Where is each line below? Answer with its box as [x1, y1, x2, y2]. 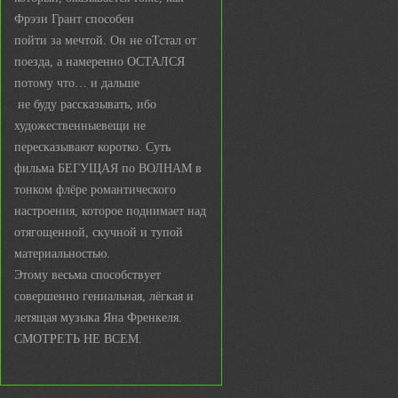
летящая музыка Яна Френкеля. [14, 311, 182, 324]
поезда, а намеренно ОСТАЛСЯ [14, 55, 185, 68]
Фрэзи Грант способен [14, 12, 134, 26]
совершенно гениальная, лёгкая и [14, 290, 194, 303]
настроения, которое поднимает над [14, 204, 206, 218]
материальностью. [14, 247, 110, 260]
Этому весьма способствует [14, 268, 161, 282]
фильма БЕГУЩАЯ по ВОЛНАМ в [14, 162, 202, 175]
